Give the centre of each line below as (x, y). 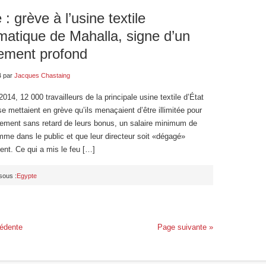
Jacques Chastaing (42, 75)
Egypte (27, 176)
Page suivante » (185, 227)
